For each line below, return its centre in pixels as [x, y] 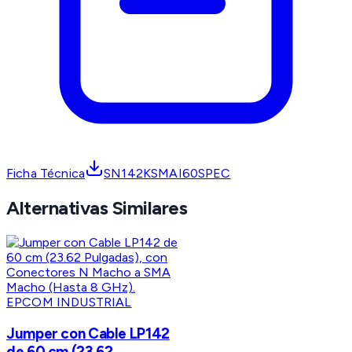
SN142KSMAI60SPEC [167, 174]
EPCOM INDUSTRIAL [69, 302]
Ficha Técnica [46, 174]
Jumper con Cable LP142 [88, 333]
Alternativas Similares [97, 208]
